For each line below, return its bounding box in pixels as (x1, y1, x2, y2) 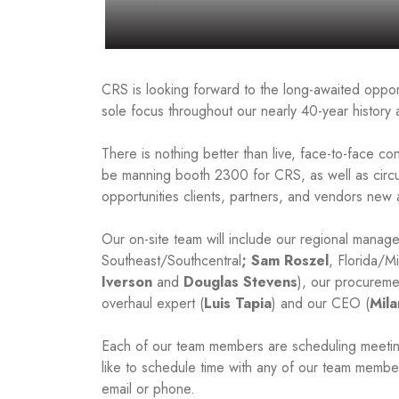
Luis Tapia (204, 293, 272, 313)
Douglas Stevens (183, 272, 297, 292)
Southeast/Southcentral (102, 250, 241, 271)
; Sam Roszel (241, 250, 329, 271)
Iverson (102, 272, 152, 292)
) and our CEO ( (272, 293, 370, 313)
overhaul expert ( (102, 293, 204, 313)
